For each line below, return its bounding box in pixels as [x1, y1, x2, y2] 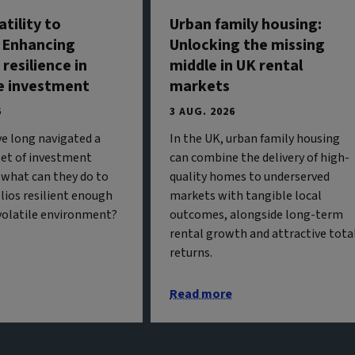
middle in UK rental [170, 54, 303, 77]
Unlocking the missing [170, 33, 325, 56]
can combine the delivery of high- [170, 148, 349, 166]
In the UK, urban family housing [170, 129, 340, 147]
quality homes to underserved [170, 167, 330, 185]
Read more [170, 284, 232, 303]
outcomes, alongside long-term [170, 205, 343, 223]
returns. [170, 243, 215, 261]
